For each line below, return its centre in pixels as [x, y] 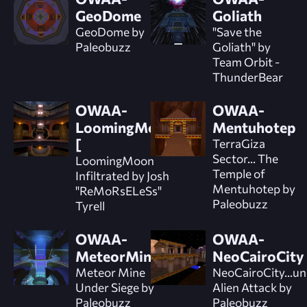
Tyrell [90, 205]
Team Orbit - [246, 61]
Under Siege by [115, 287]
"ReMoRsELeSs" [119, 190]
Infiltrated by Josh [122, 175]
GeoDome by [110, 31]
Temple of [238, 173]
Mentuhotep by [254, 188]
